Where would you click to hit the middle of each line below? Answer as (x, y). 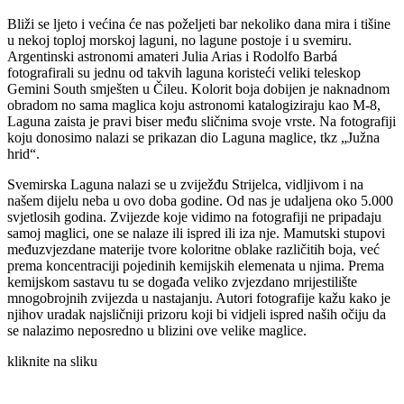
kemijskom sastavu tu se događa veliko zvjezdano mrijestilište (182, 281)
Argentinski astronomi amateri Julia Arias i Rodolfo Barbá (172, 56)
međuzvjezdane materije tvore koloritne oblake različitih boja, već (193, 249)
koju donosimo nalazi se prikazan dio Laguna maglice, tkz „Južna (193, 137)
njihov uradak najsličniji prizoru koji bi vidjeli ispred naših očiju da (197, 314)
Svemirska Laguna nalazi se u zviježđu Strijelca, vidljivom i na (185, 184)
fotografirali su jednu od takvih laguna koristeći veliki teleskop (184, 72)
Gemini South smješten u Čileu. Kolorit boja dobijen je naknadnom (198, 88)
